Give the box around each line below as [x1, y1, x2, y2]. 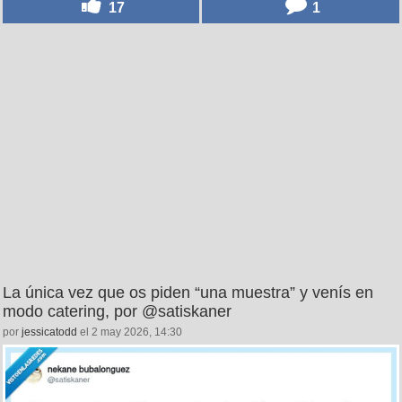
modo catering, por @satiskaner [3, 302, 232, 320]
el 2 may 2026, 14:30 [77, 326, 182, 338]
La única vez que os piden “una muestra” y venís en [3, 284, 373, 301]
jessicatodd [22, 326, 77, 338]
